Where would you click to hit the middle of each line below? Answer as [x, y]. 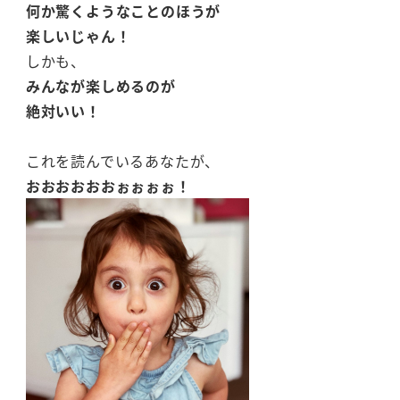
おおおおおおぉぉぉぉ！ [108, 186]
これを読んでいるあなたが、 [123, 161]
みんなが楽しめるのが [100, 86]
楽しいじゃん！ [78, 36]
